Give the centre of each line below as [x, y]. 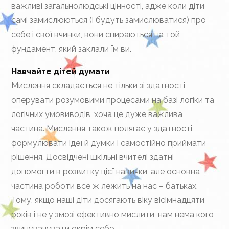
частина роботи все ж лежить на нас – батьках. [105, 186]
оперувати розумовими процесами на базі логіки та [113, 100]
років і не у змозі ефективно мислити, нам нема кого [113, 214]
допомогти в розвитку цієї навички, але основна [106, 171]
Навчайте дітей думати [61, 71]
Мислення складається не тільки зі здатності [98, 86]
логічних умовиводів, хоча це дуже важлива [97, 114]
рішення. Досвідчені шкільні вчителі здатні [93, 157]
